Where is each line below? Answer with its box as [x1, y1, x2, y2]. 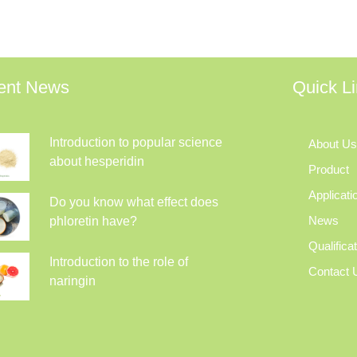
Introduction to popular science [49, 135, 222, 149]
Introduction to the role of [49, 255, 188, 269]
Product [308, 163, 349, 176]
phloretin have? [49, 214, 137, 228]
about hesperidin [49, 155, 144, 168]
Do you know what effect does [49, 195, 218, 209]
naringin [49, 274, 96, 288]
